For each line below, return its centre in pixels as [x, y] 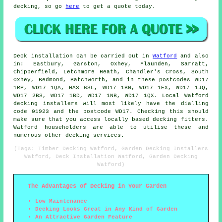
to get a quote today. [118, 7]
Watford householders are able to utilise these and [111, 128]
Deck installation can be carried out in [83, 56]
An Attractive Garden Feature [84, 217]
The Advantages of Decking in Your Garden [97, 187]
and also [193, 56]
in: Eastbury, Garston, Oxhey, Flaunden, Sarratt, [111, 64]
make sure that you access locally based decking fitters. [111, 120]
